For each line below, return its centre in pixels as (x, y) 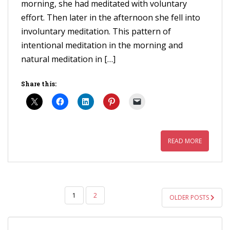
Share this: (39, 83)
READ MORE (185, 141)
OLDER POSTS (190, 197)
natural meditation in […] (68, 59)
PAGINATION (47, 212)
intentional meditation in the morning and (102, 45)
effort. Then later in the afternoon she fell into (111, 17)
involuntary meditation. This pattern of (96, 31)
